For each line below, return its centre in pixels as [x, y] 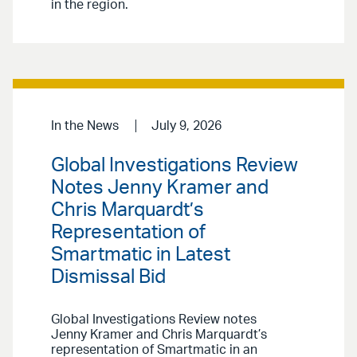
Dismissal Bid [108, 277]
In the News [85, 126]
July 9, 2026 [186, 126]
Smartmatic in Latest [141, 255]
